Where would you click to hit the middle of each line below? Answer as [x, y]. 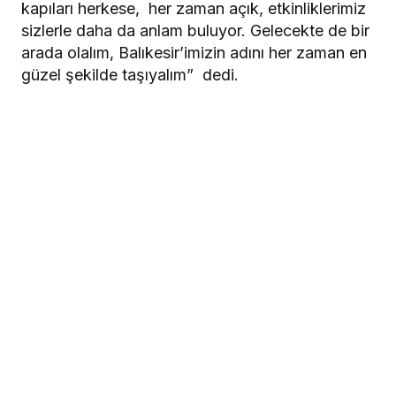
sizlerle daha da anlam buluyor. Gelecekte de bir [195, 30]
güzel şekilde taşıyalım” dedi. [130, 74]
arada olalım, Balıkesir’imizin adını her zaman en [194, 52]
